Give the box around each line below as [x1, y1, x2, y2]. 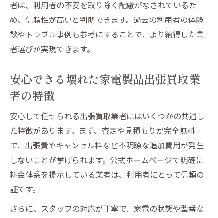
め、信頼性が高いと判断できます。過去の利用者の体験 [10, 13, 203, 25]
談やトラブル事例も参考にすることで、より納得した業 [10, 28, 204, 40]
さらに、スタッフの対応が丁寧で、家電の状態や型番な [10, 202, 204, 214]
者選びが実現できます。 [10, 42, 94, 54]
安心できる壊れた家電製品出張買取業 [10, 70, 200, 87]
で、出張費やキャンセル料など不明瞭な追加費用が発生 [10, 139, 204, 151]
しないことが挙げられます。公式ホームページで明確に [10, 153, 203, 165]
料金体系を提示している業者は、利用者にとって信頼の [10, 168, 204, 180]
